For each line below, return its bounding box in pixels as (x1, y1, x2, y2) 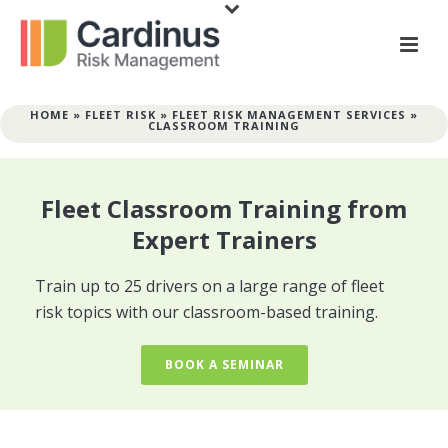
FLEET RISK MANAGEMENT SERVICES (172, 107, 406, 122)
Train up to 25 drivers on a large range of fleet (35, 275, 384, 297)
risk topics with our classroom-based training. (35, 301, 378, 323)
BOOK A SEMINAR (164, 356, 284, 373)
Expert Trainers (131, 223, 317, 256)
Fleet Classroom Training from (41, 192, 407, 225)
